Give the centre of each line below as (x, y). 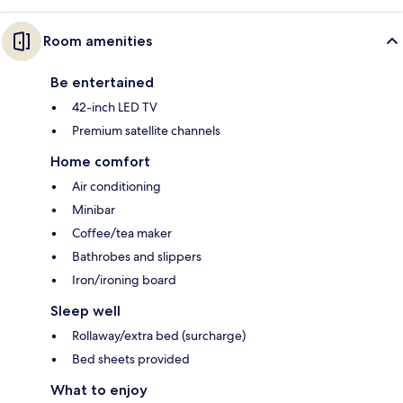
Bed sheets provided (131, 359)
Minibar (94, 210)
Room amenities (98, 41)
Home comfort (100, 162)
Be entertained (102, 83)
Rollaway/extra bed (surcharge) (159, 336)
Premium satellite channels (146, 131)
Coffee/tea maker (122, 233)
